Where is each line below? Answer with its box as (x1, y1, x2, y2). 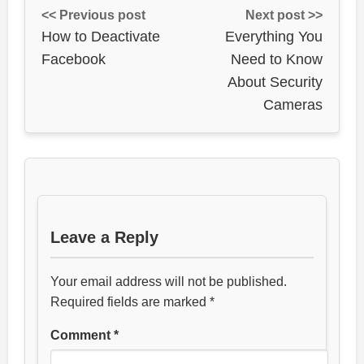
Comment (50, 327, 114, 342)
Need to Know (231, 50, 323, 67)
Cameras (263, 96, 323, 113)
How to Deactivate (41, 28, 160, 45)
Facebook (41, 50, 106, 67)
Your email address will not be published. (50, 274, 287, 288)
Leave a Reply (50, 227, 158, 246)
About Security (227, 73, 323, 90)
